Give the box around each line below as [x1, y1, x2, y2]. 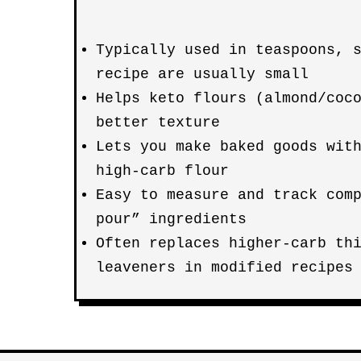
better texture [96, 114, 220, 131]
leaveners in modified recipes [96, 259, 353, 276]
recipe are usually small [96, 66, 309, 82]
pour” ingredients [96, 211, 247, 227]
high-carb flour [96, 163, 229, 179]
